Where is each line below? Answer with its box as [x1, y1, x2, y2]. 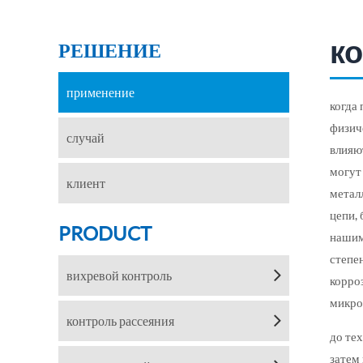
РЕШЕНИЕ [58, 37, 161, 62]
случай [66, 129, 105, 145]
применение [66, 83, 135, 100]
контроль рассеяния [66, 312, 174, 328]
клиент [66, 174, 105, 190]
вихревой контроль [66, 267, 172, 283]
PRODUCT [58, 220, 152, 245]
